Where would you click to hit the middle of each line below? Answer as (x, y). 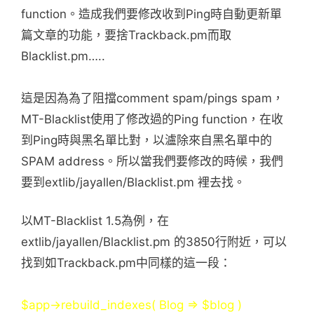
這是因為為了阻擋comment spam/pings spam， (152, 98)
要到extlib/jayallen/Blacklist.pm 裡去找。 (133, 182)
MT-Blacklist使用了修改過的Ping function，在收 (152, 119)
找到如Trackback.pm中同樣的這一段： (126, 263)
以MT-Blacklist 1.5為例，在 (95, 221)
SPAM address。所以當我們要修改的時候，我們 (152, 161)
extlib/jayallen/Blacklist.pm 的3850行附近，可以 (154, 242)
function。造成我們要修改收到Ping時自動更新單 (151, 14)
